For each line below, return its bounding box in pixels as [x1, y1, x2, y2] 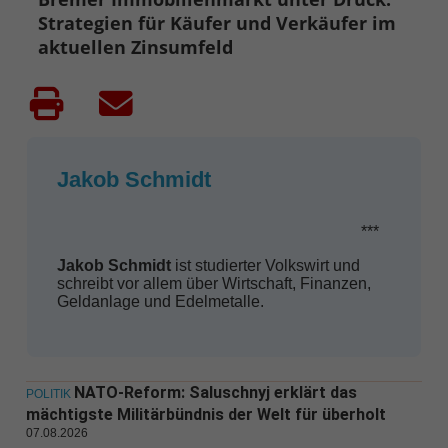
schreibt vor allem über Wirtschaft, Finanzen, [56, 275, 371, 293]
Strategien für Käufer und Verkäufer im [38, 11, 397, 36]
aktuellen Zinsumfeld [38, 35, 234, 60]
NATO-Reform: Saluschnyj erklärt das [73, 383, 357, 403]
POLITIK [25, 387, 71, 402]
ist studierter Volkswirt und [170, 257, 360, 275]
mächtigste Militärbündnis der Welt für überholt [25, 405, 386, 425]
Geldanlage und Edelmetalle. [56, 293, 264, 311]
